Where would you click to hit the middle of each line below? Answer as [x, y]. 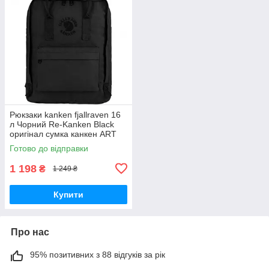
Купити [68, 194]
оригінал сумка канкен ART [63, 134]
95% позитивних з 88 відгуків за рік [98, 254]
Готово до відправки [49, 148]
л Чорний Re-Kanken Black [62, 124]
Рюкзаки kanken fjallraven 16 [65, 114]
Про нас [30, 232]
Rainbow [26, 153]
